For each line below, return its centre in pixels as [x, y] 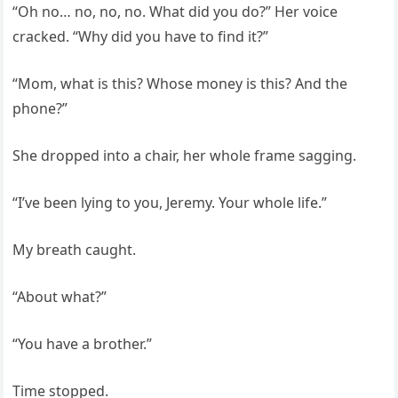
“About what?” [60, 297]
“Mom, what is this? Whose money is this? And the [180, 84]
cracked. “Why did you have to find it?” [141, 36]
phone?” [40, 108]
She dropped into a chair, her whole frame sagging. [185, 155]
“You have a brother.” [83, 344]
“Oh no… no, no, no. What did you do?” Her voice [175, 12]
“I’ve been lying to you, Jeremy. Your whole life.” [170, 203]
